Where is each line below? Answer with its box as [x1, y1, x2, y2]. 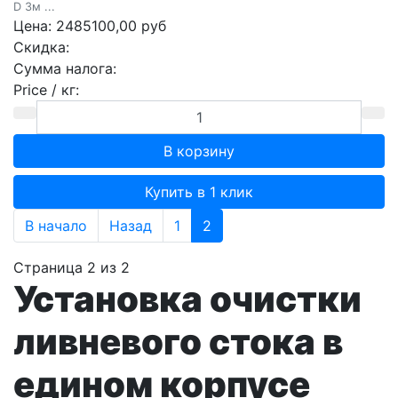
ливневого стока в [13, 320, 343, 364]
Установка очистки [13, 277, 362, 322]
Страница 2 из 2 [13, 259, 130, 277]
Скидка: [13, 38, 69, 57]
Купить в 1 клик [145, 183, 253, 202]
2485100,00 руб [56, 17, 166, 36]
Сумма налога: [13, 60, 116, 78]
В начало [25, 217, 87, 235]
